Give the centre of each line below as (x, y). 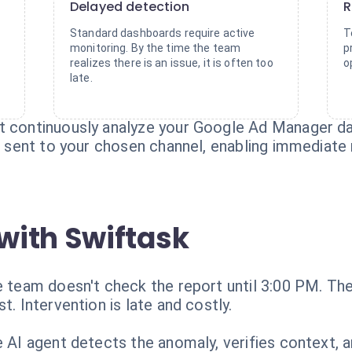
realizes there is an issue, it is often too (172, 63)
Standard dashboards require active (163, 33)
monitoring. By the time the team (156, 48)
